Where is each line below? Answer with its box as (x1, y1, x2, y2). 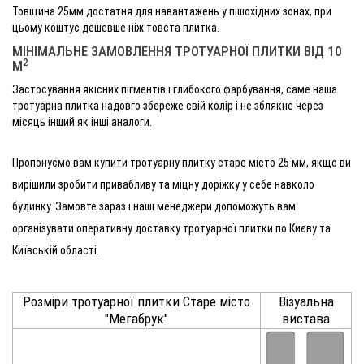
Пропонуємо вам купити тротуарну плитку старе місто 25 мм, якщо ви (12, 155, 351, 169)
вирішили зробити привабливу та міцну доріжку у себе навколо (12, 177, 314, 191)
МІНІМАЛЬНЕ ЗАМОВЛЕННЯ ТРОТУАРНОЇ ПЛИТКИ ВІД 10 (12, 42, 342, 59)
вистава (282, 310, 330, 327)
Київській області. (12, 243, 102, 257)
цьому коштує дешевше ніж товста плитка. (12, 20, 219, 34)
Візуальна (278, 292, 334, 310)
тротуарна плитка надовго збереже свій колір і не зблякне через (12, 98, 323, 112)
